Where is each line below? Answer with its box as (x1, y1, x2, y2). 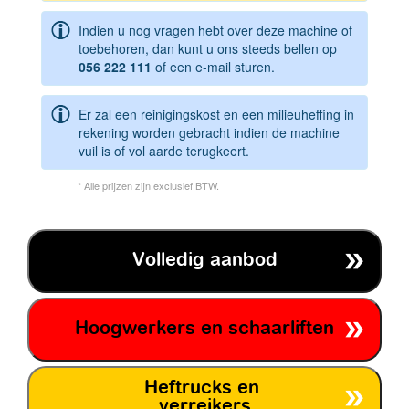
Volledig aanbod (131, 250, 278, 270)
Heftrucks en (144, 378, 265, 398)
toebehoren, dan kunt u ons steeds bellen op (79, 38, 337, 58)
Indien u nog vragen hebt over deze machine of (79, 20, 352, 39)
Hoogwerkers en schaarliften (75, 319, 334, 339)
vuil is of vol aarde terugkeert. (79, 141, 249, 160)
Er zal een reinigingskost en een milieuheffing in (79, 104, 354, 123)
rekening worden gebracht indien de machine (79, 122, 340, 142)
